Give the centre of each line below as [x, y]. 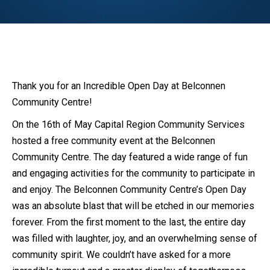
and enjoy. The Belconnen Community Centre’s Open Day [129, 190]
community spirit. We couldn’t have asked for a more [121, 255]
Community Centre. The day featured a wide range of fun [130, 157]
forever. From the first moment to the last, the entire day [129, 222]
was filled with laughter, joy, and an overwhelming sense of [135, 238]
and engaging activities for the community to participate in [133, 173]
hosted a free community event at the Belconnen [114, 141]
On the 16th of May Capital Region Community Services [128, 124]
